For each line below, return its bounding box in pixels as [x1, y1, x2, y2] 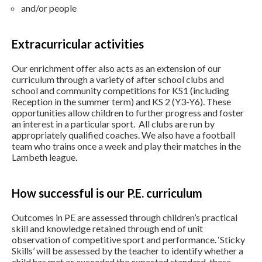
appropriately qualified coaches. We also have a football [12, 129, 235, 141]
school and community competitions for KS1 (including [12, 85, 229, 96]
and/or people [21, 2, 77, 14]
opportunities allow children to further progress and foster [12, 107, 244, 119]
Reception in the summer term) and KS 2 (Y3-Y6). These [12, 96, 231, 108]
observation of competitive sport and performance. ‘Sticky [12, 234, 245, 246]
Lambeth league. [12, 151, 77, 163]
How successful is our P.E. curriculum [12, 186, 202, 201]
